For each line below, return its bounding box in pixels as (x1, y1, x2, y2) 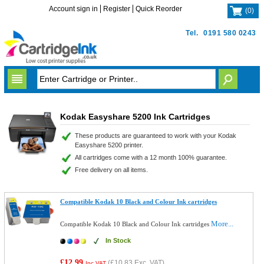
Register (103, 5, 131, 13)
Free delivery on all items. (74, 166, 148, 173)
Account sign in (49, 5, 98, 13)
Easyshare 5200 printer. (74, 141, 143, 148)
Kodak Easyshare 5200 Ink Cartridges (60, 112, 210, 121)
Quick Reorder (136, 5, 183, 13)
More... (211, 219, 234, 228)
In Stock (105, 237, 131, 244)
